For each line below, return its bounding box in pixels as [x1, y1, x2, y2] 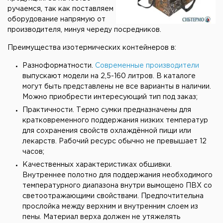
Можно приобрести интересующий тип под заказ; [22, 94, 198, 100]
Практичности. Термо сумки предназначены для [22, 107, 191, 113]
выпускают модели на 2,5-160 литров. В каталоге [22, 73, 196, 79]
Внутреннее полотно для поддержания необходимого [22, 172, 213, 178]
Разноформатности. [22, 63, 95, 69]
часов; [22, 149, 44, 155]
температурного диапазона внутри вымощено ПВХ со [22, 183, 212, 189]
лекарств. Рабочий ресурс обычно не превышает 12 [22, 138, 207, 144]
